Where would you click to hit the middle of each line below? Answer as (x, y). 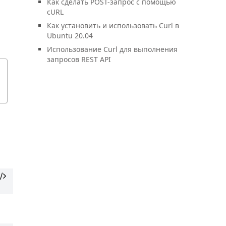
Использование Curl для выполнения (112, 49)
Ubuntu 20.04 (70, 36)
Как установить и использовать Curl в (113, 25)
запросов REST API (79, 59)
